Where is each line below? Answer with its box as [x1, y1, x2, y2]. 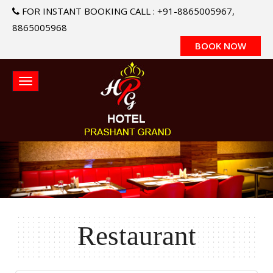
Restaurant [77, 221, 196, 252]
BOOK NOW [195, 40, 246, 52]
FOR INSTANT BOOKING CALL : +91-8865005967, [19, 5, 235, 17]
